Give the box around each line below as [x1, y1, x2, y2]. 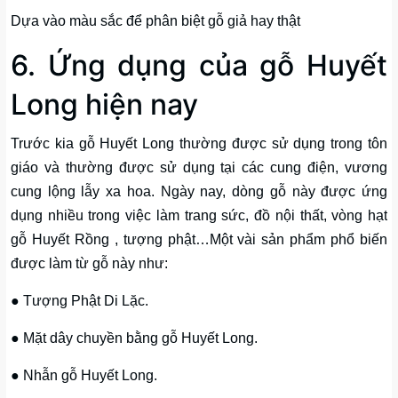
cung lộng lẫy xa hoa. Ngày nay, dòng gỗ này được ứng [11, 183, 387, 199]
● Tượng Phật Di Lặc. [11, 292, 148, 308]
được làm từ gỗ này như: [11, 255, 168, 271]
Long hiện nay [11, 86, 198, 122]
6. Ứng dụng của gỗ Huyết [11, 47, 387, 83]
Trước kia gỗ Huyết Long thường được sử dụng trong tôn [11, 135, 387, 151]
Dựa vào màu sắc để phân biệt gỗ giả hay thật [11, 12, 300, 28]
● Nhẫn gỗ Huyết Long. [11, 367, 157, 383]
